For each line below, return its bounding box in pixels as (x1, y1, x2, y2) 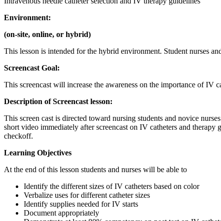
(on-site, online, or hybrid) (4, 30, 91, 38)
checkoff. (4, 131, 33, 140)
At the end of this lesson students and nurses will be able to (4, 165, 187, 174)
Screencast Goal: (4, 63, 60, 72)
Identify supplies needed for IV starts (24, 199, 138, 208)
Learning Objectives (4, 148, 72, 157)
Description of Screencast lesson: (4, 97, 112, 106)
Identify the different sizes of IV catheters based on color (24, 182, 199, 190)
